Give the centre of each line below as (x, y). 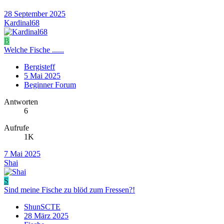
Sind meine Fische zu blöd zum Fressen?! (69, 189)
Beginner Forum (50, 84)
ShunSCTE (42, 206)
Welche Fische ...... (34, 49)
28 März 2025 (46, 215)
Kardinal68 (22, 22)
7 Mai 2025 (22, 153)
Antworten (21, 101)
